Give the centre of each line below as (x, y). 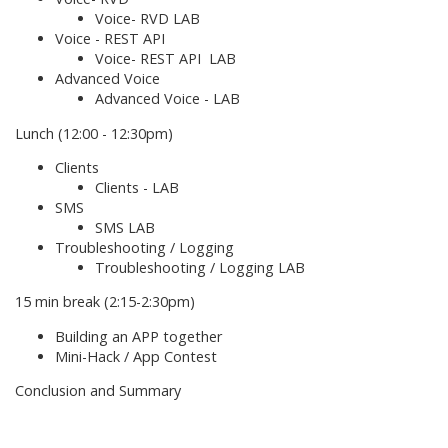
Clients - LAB (137, 187)
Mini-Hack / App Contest (136, 356)
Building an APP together (138, 336)
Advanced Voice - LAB (167, 99)
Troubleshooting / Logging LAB (200, 267)
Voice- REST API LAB (165, 59)
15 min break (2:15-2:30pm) (105, 302)
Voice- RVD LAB (147, 19)
